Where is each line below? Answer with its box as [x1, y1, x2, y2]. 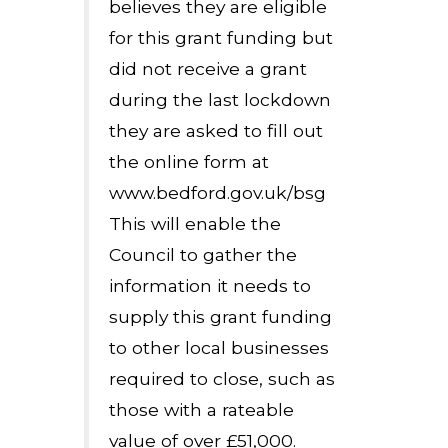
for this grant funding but [109, 27, 333, 48]
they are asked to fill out [109, 120, 323, 141]
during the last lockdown [109, 89, 331, 110]
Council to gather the [109, 244, 297, 265]
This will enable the [109, 213, 281, 234]
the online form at [109, 151, 269, 172]
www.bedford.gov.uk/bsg [109, 182, 331, 203]
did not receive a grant [109, 58, 307, 79]
